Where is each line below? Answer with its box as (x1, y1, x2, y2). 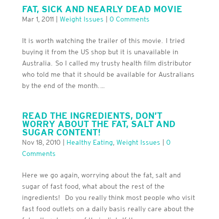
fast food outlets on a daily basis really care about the (22, 204, 194, 213)
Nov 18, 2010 (22, 138, 61, 146)
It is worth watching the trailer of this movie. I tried (22, 36, 185, 44)
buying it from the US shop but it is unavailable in (22, 47, 178, 56)
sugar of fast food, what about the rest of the (22, 182, 165, 190)
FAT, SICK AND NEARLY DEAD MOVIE (22, 3, 182, 14)
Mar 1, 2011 (22, 15, 54, 23)
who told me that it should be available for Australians (22, 70, 195, 78)
